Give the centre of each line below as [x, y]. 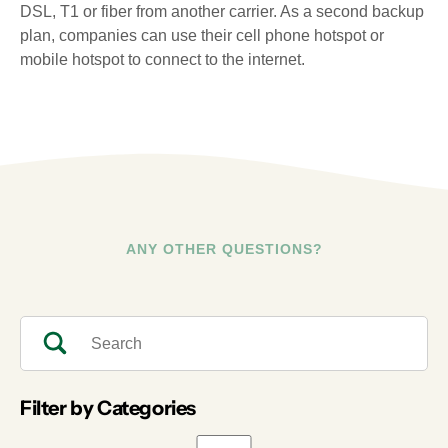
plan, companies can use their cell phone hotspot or [202, 35]
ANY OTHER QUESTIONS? [224, 249]
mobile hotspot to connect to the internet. [162, 59]
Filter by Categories [108, 408]
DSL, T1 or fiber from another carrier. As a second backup [222, 11]
